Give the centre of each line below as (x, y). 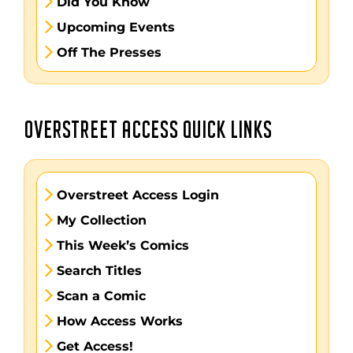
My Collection (101, 220)
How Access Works (119, 321)
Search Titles (99, 271)
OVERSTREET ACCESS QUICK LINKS (148, 131)
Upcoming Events (115, 27)
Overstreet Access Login (137, 195)
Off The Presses (109, 52)
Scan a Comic (101, 296)
